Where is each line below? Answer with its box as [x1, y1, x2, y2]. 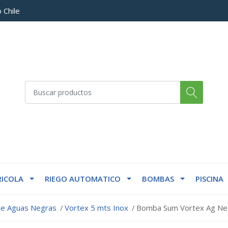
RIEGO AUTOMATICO [44, 174, 121, 184]
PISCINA [195, 174, 223, 184]
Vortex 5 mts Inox [65, 203, 128, 213]
